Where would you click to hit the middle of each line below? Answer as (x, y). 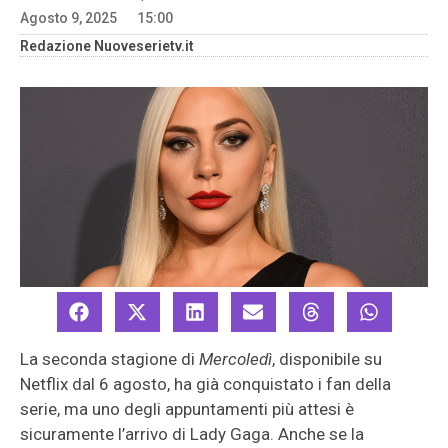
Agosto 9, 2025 (68, 18)
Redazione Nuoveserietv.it (107, 46)
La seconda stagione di (109, 359)
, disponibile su (327, 359)
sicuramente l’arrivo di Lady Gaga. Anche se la (192, 434)
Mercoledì (235, 359)
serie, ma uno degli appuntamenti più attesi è (187, 409)
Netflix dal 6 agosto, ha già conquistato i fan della (205, 384)
